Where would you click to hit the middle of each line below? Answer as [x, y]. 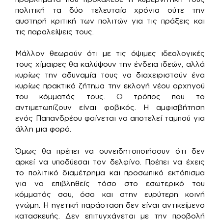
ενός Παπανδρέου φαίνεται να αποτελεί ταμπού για [110, 118]
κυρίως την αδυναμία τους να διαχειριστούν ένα [110, 75]
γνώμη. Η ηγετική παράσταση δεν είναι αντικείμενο [110, 205]
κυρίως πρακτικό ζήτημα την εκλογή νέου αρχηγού [110, 86]
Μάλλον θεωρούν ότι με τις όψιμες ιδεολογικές [110, 53]
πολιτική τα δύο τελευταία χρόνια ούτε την [110, 10]
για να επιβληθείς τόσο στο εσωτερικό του [110, 183]
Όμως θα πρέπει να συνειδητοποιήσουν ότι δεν [110, 151]
